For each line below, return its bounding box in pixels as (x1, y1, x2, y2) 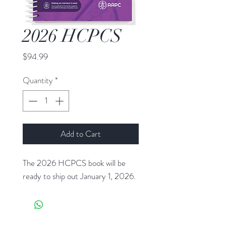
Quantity (23, 74, 53, 87)
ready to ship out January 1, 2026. (23, 169, 136, 182)
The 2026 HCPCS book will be (23, 156, 126, 169)
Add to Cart (61, 127, 101, 140)
